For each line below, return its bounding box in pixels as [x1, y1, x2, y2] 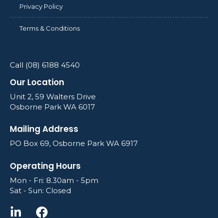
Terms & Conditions [19, 24, 80, 32]
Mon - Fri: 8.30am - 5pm [10, 175, 98, 185]
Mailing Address [10, 123, 78, 135]
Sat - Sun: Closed [10, 185, 71, 195]
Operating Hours [10, 160, 81, 172]
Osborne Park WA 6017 [10, 102, 95, 111]
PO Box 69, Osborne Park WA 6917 [10, 139, 138, 148]
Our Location [10, 76, 64, 88]
